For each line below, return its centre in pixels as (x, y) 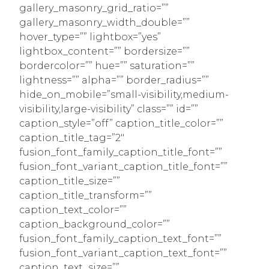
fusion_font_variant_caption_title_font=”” (123, 166)
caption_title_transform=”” (86, 195)
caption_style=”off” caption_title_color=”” (121, 123)
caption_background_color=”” (95, 224)
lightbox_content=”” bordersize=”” (104, 51)
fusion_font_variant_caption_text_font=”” (123, 253)
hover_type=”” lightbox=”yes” (90, 37)
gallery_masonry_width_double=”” (104, 22)
